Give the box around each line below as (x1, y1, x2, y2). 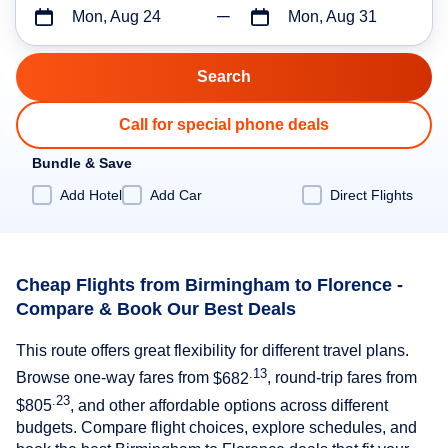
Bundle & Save (32, 155, 132, 171)
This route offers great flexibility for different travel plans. (16, 342, 409, 360)
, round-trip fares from (267, 369, 417, 387)
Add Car (150, 186, 202, 203)
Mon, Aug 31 (287, 8, 377, 25)
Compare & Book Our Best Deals (16, 298, 296, 319)
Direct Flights (330, 186, 413, 203)
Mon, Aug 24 (72, 8, 161, 25)
